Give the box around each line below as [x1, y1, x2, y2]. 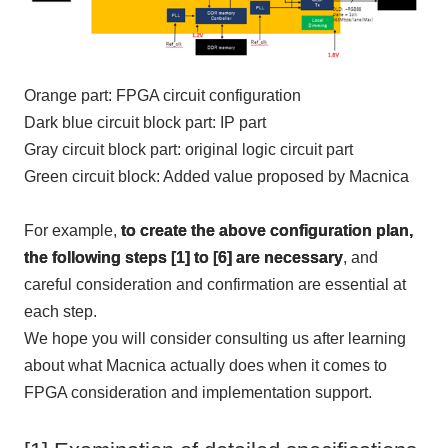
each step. [23, 302, 97, 320]
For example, [23, 221, 121, 239]
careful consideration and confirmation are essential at [23, 275, 406, 293]
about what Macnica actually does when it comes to [23, 356, 387, 374]
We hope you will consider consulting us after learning [23, 329, 406, 347]
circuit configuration [158, 86, 301, 104]
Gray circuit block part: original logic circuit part [23, 140, 353, 158]
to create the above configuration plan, [120, 221, 413, 239]
